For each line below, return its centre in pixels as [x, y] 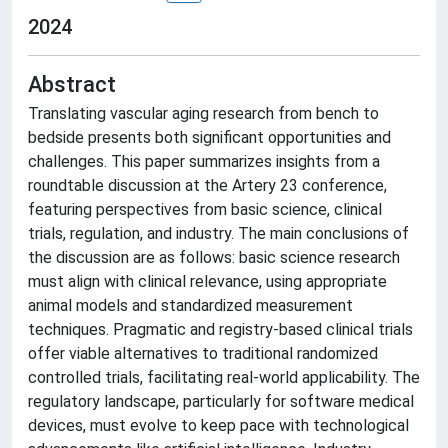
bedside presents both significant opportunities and [209, 137]
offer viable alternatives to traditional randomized [203, 353]
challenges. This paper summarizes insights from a [204, 161]
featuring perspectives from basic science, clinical [205, 209]
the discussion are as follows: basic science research [214, 257]
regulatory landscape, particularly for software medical [221, 401]
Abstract [72, 84]
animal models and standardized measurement [190, 305]
